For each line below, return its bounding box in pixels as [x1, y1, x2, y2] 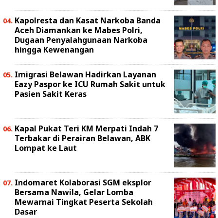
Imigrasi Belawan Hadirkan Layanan [15, 69, 156, 80]
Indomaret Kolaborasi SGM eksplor [15, 177, 151, 188]
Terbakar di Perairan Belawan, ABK [15, 133, 150, 144]
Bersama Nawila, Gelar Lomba [15, 187, 133, 198]
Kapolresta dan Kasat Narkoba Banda [15, 15, 161, 26]
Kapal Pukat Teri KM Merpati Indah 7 [15, 123, 158, 134]
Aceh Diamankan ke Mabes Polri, [15, 25, 143, 36]
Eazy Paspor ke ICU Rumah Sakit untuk [15, 79, 165, 90]
